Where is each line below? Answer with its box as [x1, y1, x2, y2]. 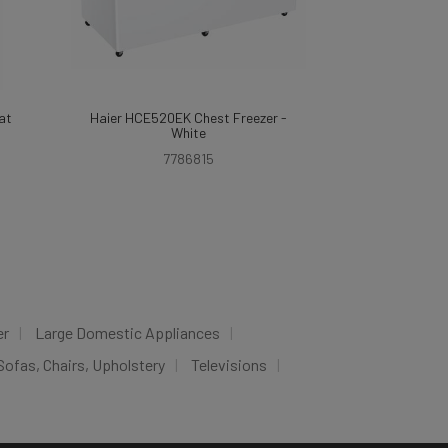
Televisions [191, 355, 267, 374]
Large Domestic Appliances [35, 323, 220, 342]
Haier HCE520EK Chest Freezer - [90, 109, 287, 126]
